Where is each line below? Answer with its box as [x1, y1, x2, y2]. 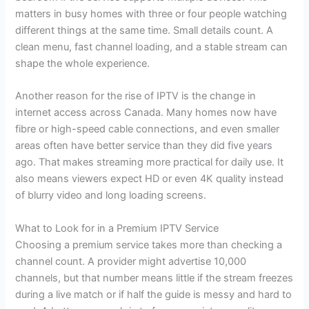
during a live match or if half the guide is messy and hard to [15, 288, 292, 301]
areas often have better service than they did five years [15, 139, 273, 152]
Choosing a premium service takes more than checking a [15, 238, 283, 251]
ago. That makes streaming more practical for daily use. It [15, 156, 284, 169]
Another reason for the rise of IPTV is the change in [15, 90, 257, 103]
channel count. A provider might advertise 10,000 [15, 255, 247, 268]
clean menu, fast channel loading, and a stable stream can [15, 40, 288, 53]
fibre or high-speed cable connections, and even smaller [15, 123, 280, 136]
